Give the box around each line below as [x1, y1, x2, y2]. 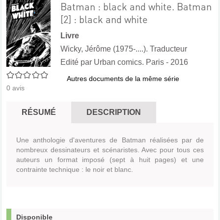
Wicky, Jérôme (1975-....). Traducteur [60, 45, 187, 53]
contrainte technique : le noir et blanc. [16, 165, 133, 173]
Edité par [60, 58, 94, 66]
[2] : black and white [60, 13, 148, 26]
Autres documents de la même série [67, 75, 179, 82]
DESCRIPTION [86, 108, 141, 116]
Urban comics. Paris [94, 58, 164, 66]
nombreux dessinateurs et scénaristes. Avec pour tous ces [16, 146, 204, 154]
